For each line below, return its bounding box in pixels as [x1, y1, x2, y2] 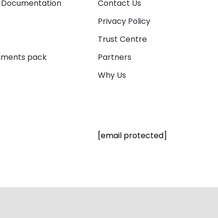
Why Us [97, 70, 126, 81]
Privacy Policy [97, 16, 150, 27]
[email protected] [97, 130, 167, 142]
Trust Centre [97, 34, 147, 45]
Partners [97, 52, 131, 63]
